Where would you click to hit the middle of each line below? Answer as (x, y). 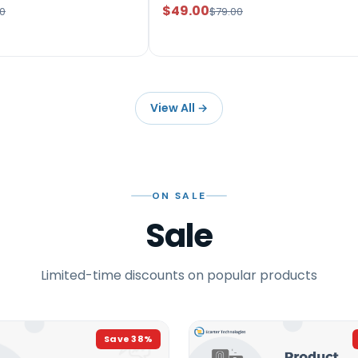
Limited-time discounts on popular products (179, 275)
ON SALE (179, 195)
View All (173, 107)
